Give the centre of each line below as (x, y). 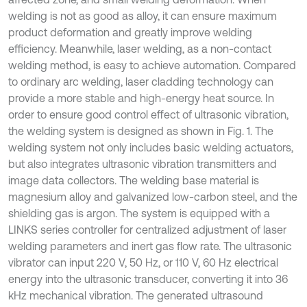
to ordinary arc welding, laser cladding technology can (141, 82)
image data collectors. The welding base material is (134, 181)
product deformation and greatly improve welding (130, 33)
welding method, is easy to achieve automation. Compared (152, 65)
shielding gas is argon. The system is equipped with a (139, 213)
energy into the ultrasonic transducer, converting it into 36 (148, 279)
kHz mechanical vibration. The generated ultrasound (136, 296)
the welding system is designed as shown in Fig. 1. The (141, 131)
